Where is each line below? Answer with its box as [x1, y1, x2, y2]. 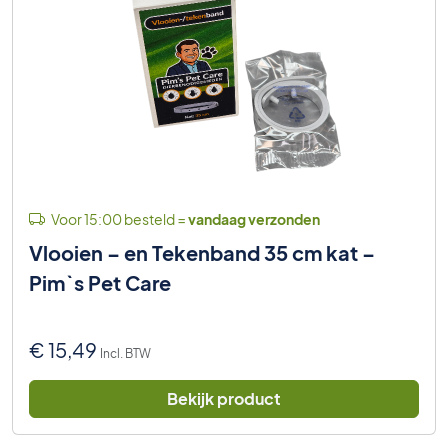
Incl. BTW [100, 345, 151, 361]
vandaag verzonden [188, 209, 320, 228]
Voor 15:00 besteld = [49, 209, 188, 228]
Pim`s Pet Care [29, 269, 171, 295]
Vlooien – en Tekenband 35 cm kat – [29, 239, 375, 265]
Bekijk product [167, 387, 281, 409]
